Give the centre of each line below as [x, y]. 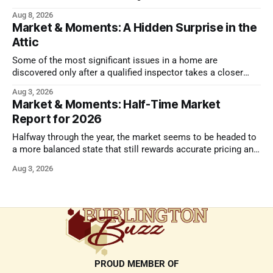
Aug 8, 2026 [33, 15]
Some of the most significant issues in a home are [115, 60]
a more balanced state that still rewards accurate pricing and [135, 149]
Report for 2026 [57, 119]
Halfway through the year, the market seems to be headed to [134, 137]
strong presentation [52, 161]
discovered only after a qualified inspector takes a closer [128, 73]
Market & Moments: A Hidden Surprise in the [135, 27]
